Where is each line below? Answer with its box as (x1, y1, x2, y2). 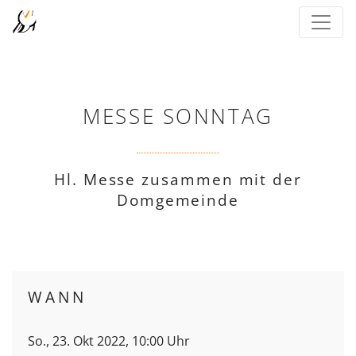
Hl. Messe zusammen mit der (54, 168, 302, 190)
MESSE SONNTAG (83, 103, 273, 130)
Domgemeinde (116, 189, 240, 211)
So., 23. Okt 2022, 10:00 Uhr (28, 332, 190, 350)
